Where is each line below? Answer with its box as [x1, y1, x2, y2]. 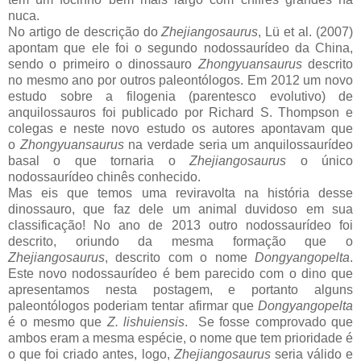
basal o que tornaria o [8, 153, 190, 168]
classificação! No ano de [8, 218, 164, 232]
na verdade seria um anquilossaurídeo [128, 137, 354, 151]
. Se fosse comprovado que [185, 314, 354, 329]
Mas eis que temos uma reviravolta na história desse [8, 185, 353, 200]
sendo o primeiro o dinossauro [8, 56, 198, 71]
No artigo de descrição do [8, 24, 162, 39]
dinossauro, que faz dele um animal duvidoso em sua [8, 201, 353, 216]
